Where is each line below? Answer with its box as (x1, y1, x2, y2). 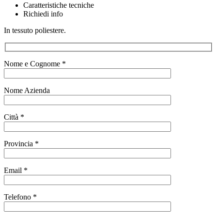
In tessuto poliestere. (4, 26, 74, 34)
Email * (4, 166, 28, 175)
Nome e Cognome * (4, 60, 66, 68)
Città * (4, 113, 24, 122)
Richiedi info (23, 9, 63, 18)
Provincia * (4, 139, 39, 148)
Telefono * (4, 193, 37, 201)
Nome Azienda (4, 86, 50, 95)
